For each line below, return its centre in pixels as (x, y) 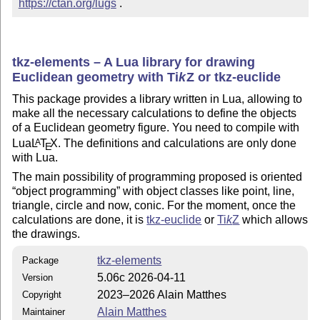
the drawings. (46, 234)
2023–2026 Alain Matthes (162, 295)
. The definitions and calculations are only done (177, 144)
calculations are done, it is (80, 219)
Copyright (42, 295)
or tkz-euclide (237, 77)
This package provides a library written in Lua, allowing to (157, 99)
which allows (274, 219)
